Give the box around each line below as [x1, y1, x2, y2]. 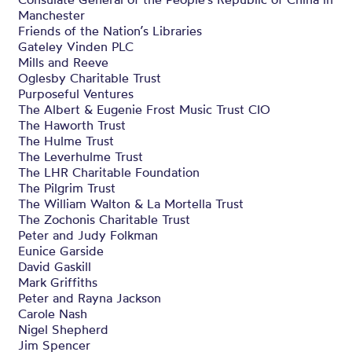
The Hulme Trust [18, 133, 114, 148]
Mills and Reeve [18, 54, 108, 70]
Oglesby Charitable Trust [18, 70, 161, 86]
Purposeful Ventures [18, 86, 134, 101]
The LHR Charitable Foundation [18, 164, 200, 180]
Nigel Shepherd [18, 321, 108, 337]
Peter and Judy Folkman [18, 227, 158, 243]
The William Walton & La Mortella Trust [18, 196, 244, 211]
